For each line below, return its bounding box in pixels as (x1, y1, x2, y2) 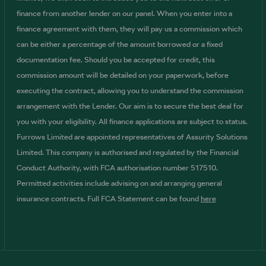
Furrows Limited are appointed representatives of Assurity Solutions (16, 132, 248, 141)
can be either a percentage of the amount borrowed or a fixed (16, 39, 223, 49)
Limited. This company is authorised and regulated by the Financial (16, 147, 239, 157)
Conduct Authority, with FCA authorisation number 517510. (16, 163, 218, 172)
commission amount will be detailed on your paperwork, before (16, 70, 229, 80)
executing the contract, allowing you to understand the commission (16, 85, 243, 95)
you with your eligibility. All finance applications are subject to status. (16, 116, 248, 126)
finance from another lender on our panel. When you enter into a (16, 8, 232, 18)
